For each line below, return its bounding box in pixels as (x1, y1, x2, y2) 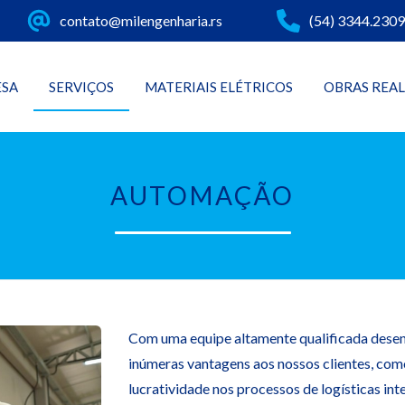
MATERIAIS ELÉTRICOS (145, 79, 293, 95)
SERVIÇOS (49, 79, 114, 95)
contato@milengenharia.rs (60, 12, 222, 29)
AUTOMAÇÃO (109, 180, 296, 211)
